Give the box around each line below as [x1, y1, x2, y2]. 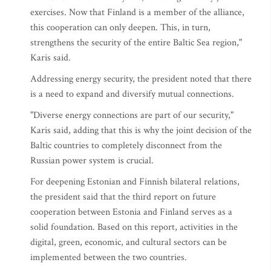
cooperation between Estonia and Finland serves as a [30, 206, 232, 218]
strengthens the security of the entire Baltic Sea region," [30, 36, 242, 49]
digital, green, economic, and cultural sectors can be [30, 236, 227, 249]
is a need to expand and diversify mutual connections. [30, 88, 234, 100]
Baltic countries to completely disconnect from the [30, 139, 222, 152]
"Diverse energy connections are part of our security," [30, 109, 233, 122]
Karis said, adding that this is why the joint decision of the [30, 124, 252, 137]
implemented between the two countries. [30, 251, 187, 264]
